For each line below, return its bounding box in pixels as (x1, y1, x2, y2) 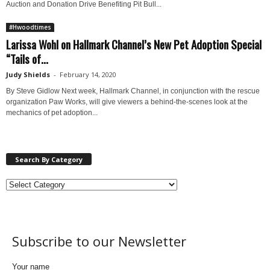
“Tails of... (6, 50, 48, 67)
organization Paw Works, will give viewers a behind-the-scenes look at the (6, 98, 248, 106)
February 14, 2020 (60, 70, 116, 79)
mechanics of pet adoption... (6, 108, 98, 117)
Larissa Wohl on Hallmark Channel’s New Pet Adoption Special (6, 36, 262, 52)
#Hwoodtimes (9, 23, 51, 31)
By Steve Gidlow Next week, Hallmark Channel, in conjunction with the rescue (6, 87, 260, 95)
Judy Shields (6, 70, 50, 79)
